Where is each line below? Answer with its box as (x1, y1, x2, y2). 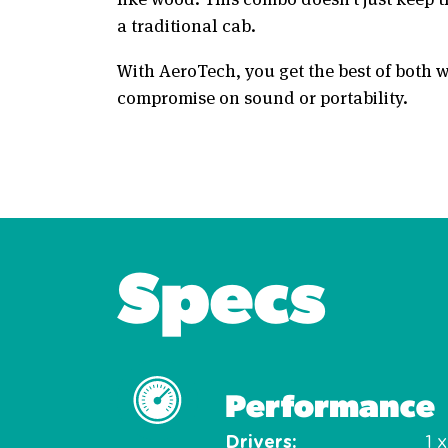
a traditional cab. (117, 11, 256, 38)
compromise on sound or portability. (117, 83, 408, 110)
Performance (225, 383, 435, 426)
